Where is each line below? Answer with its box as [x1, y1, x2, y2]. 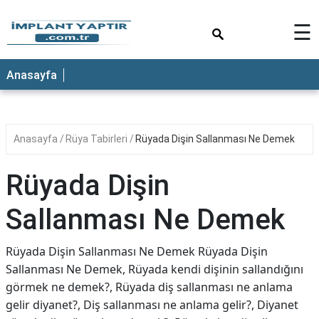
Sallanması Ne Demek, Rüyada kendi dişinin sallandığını [6, 261, 303, 277]
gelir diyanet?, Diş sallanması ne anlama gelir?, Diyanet [6, 297, 298, 313]
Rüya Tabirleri [66, 133, 130, 145]
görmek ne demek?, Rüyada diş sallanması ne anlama [6, 279, 293, 295]
